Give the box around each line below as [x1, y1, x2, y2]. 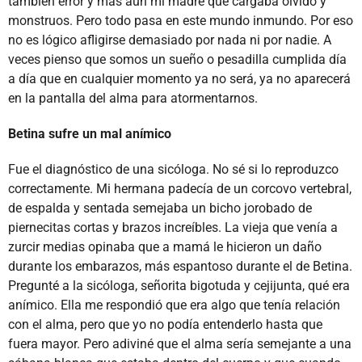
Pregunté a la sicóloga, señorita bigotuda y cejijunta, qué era [8, 277, 350, 293]
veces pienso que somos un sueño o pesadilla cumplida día [8, 51, 347, 67]
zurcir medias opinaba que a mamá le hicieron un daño [8, 238, 322, 255]
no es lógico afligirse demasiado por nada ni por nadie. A [8, 32, 331, 48]
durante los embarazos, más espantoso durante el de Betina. [8, 258, 352, 274]
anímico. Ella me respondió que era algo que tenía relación [8, 297, 340, 313]
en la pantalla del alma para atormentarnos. [8, 90, 258, 106]
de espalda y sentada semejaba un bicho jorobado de [8, 200, 312, 216]
